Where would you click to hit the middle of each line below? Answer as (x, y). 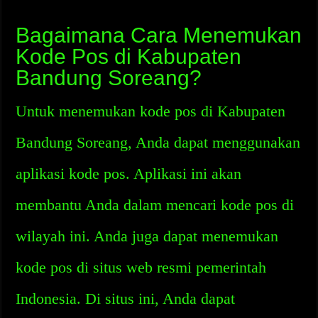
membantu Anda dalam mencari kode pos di (155, 205)
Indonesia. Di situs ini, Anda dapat (126, 298)
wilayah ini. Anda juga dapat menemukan (147, 236)
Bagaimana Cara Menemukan (159, 35)
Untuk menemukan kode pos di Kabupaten (151, 111)
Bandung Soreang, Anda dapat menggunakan (158, 142)
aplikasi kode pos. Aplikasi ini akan (129, 174)
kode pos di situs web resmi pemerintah (141, 267)
